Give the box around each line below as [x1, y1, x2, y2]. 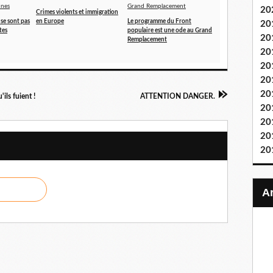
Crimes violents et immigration [36, 9, 118, 15]
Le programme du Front [127, 18, 191, 24]
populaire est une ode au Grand [127, 27, 212, 34]
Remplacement [127, 37, 167, 43]
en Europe [36, 18, 64, 24]
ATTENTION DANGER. [140, 93, 215, 100]
